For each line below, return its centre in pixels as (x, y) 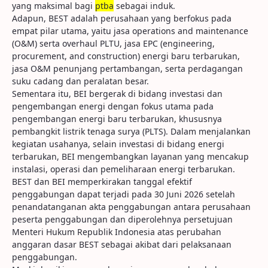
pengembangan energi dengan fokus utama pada (113, 106)
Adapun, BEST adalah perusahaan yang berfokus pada (122, 18)
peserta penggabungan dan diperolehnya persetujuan (122, 219)
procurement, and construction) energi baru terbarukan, (126, 56)
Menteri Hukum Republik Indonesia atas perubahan (117, 232)
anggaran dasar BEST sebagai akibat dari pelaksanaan (122, 244)
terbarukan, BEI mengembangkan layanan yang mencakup (130, 156)
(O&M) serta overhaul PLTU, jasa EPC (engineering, (113, 43)
